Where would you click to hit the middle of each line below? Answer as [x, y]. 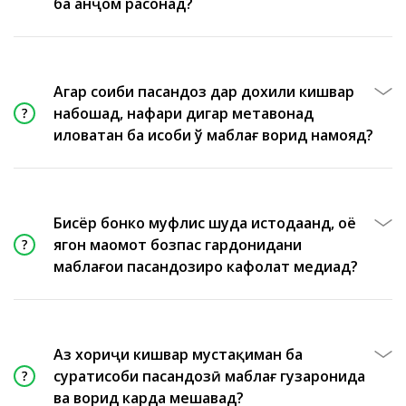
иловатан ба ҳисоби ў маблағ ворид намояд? [213, 135]
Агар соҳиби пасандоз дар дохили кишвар [204, 92]
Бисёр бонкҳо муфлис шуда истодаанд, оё [205, 223]
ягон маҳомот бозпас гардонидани [178, 245]
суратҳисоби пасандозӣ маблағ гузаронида [209, 376]
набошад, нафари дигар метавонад [184, 113]
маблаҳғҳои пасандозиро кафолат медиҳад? [206, 266]
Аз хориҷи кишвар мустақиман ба [178, 354]
